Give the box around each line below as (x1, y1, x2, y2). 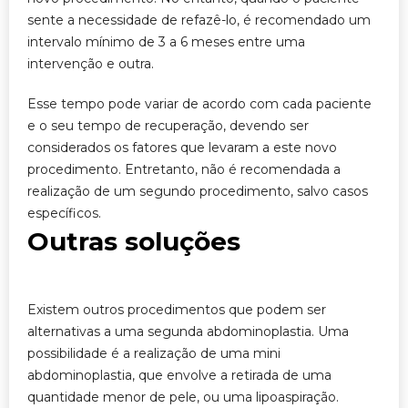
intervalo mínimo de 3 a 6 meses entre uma (27, 34, 305, 50)
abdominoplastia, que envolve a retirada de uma (27, 367, 331, 383)
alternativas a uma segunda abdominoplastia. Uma (27, 323, 349, 340)
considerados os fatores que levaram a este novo (27, 139, 337, 156)
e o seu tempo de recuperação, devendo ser (27, 117, 309, 134)
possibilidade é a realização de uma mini (27, 345, 280, 362)
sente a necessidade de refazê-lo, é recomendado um (27, 12, 371, 28)
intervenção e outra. (27, 56, 154, 72)
